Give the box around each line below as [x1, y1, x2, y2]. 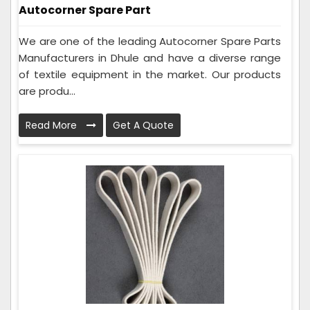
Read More [26, 118, 80, 133]
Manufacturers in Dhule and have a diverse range [19, 51, 281, 66]
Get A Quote [113, 118, 174, 133]
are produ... [19, 84, 75, 99]
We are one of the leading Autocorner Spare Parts [19, 34, 281, 49]
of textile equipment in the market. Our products [19, 67, 281, 82]
